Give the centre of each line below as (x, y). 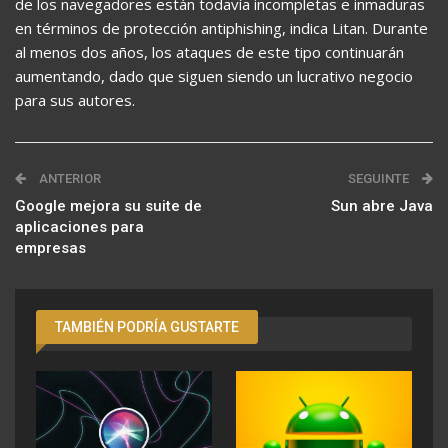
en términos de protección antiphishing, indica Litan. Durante (221, 28)
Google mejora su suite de (108, 206)
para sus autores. (75, 100)
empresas (50, 248)
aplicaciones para (79, 227)
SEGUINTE (380, 178)
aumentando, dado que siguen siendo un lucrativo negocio (214, 76)
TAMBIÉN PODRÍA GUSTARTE (147, 327)
